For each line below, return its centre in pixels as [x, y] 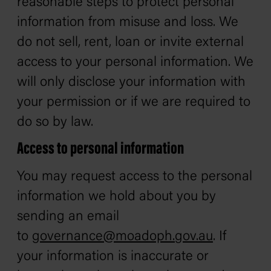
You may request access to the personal [135, 177]
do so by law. [55, 122]
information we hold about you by [116, 197]
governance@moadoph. [103, 237]
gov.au [194, 237]
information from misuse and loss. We [128, 23]
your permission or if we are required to [134, 103]
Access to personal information [100, 149]
